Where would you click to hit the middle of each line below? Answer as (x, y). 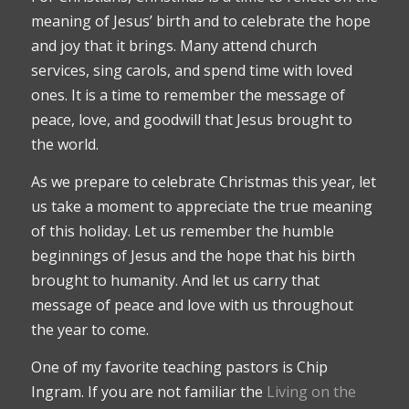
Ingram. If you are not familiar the (148, 391)
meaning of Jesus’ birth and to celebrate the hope (200, 21)
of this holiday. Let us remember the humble (182, 231)
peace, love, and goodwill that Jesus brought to (191, 120)
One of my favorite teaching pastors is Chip (179, 367)
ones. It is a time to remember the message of (188, 95)
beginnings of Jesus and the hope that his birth (193, 256)
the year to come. (89, 330)
